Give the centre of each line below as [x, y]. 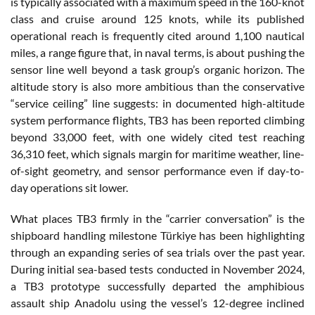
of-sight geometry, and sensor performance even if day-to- [157, 170]
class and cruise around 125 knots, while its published [157, 18]
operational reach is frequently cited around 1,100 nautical [157, 35]
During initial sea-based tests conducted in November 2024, [157, 269]
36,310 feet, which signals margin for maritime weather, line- [157, 153]
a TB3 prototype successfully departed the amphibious [157, 285]
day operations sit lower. [69, 187]
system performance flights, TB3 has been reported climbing [157, 120]
